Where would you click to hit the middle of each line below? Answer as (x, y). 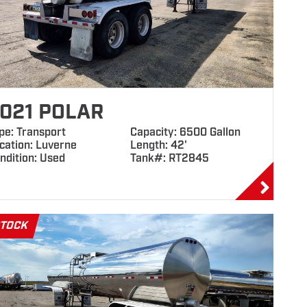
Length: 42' (158, 146)
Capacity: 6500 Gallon (185, 133)
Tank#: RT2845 (169, 159)
